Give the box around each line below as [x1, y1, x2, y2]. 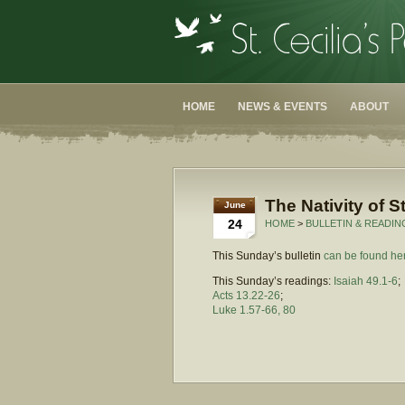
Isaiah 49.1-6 [334, 275, 398, 287]
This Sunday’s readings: [212, 275, 334, 287]
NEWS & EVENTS [238, 100, 327, 113]
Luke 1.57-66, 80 [212, 304, 296, 316]
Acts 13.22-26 [212, 289, 280, 302]
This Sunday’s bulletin [212, 250, 324, 262]
